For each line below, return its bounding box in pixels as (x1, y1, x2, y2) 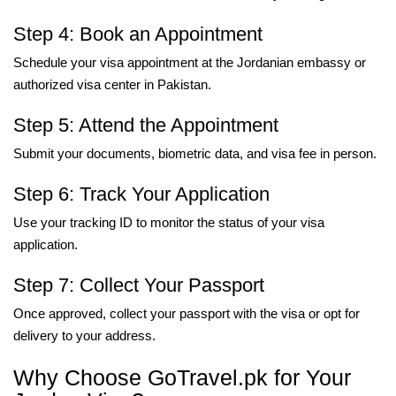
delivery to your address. (13, 327, 156, 343)
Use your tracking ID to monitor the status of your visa (13, 214, 324, 230)
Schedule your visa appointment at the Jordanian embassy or (13, 54, 366, 70)
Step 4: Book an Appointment (13, 22, 263, 45)
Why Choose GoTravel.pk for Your (13, 364, 351, 390)
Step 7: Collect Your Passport (13, 273, 264, 296)
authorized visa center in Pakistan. (13, 76, 211, 92)
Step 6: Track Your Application (13, 182, 270, 205)
